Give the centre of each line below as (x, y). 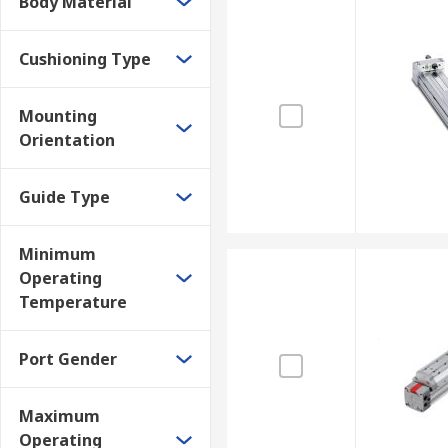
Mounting (58, 116)
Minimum (57, 254)
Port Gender (68, 359)
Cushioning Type (85, 59)
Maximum (59, 416)
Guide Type (64, 197)
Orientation (67, 140)
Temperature (73, 302)
